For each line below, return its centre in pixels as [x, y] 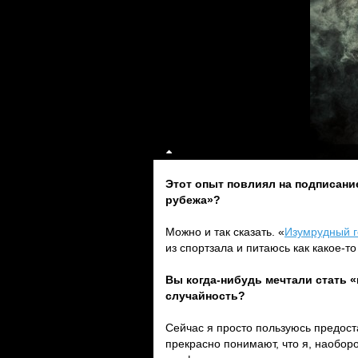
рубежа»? [193, 200]
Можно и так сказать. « [225, 232]
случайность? [205, 296]
